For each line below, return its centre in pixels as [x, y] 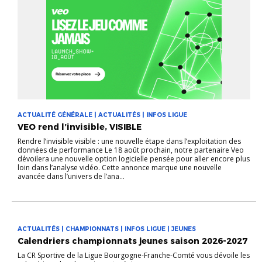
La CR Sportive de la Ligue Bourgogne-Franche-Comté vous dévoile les [134, 255]
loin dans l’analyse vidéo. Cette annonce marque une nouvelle [120, 167]
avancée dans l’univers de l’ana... [71, 176]
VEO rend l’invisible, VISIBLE [80, 127]
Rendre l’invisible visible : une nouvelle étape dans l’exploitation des [129, 141]
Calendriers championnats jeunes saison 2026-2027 [132, 241]
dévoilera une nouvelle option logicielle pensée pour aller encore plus [134, 158]
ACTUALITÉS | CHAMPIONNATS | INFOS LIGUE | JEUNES [107, 229]
